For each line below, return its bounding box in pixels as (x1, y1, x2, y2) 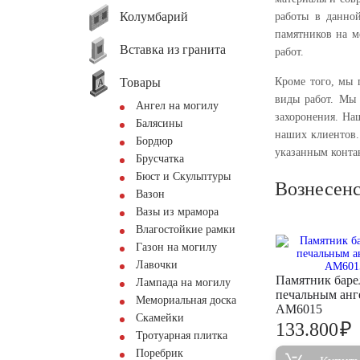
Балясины (136, 117, 182, 129)
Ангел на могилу (136, 100, 219, 112)
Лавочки (136, 259, 178, 271)
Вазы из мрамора (136, 206, 219, 218)
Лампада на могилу (136, 276, 231, 288)
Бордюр (136, 135, 173, 147)
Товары (120, 75, 161, 89)
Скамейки (136, 312, 184, 324)
